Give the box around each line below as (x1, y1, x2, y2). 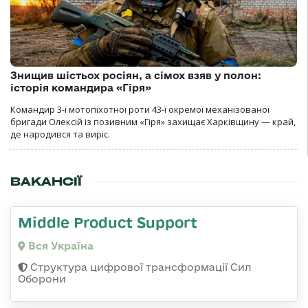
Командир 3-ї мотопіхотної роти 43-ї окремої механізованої (10, 103, 269, 116)
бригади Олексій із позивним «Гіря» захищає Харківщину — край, (10, 115, 296, 129)
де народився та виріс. (10, 128, 110, 141)
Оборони (18, 273, 66, 285)
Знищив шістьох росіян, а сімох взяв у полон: (10, 69, 261, 82)
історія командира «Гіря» (10, 82, 151, 94)
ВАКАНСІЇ (10, 174, 82, 190)
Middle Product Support (18, 214, 197, 231)
